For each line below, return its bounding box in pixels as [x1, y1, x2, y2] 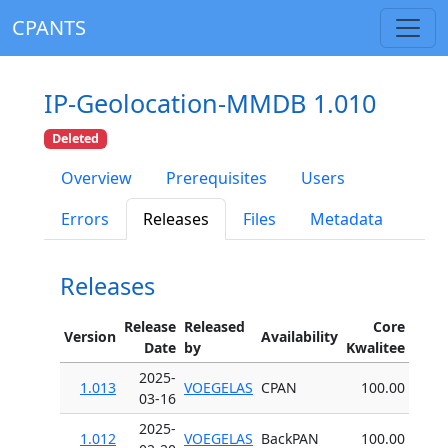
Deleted [52, 130, 100, 147]
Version [64, 327, 116, 347]
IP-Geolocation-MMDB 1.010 [44, 86, 376, 120]
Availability [261, 327, 338, 347]
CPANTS [12, 14, 86, 41]
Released [184, 317, 245, 337]
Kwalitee [346, 338, 405, 358]
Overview [61, 167, 132, 190]
